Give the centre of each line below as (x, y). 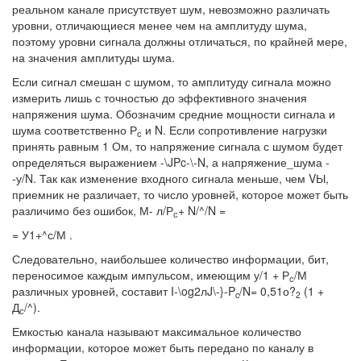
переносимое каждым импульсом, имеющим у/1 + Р (151, 275)
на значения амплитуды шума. (93, 58)
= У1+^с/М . (42, 235)
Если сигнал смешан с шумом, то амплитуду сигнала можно (172, 82)
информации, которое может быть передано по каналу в (163, 348)
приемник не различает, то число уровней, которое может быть (180, 195)
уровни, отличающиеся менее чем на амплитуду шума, (160, 25)
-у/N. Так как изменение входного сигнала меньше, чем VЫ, (170, 178)
